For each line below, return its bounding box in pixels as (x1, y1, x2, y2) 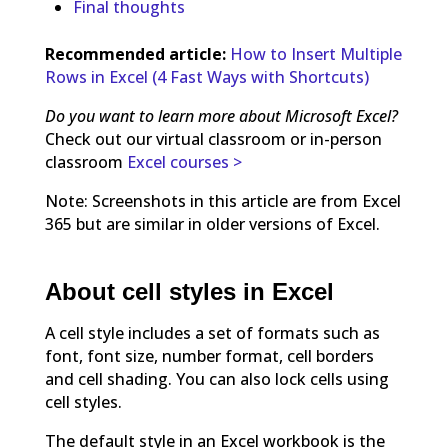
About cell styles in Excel (44, 278, 334, 306)
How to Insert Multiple (229, 43, 402, 66)
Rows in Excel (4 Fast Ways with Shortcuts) (44, 66, 369, 89)
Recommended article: (44, 43, 226, 66)
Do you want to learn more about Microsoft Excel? (44, 105, 398, 128)
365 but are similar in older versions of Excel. (44, 213, 380, 236)
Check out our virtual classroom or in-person (44, 128, 382, 151)
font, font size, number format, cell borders (44, 344, 374, 367)
